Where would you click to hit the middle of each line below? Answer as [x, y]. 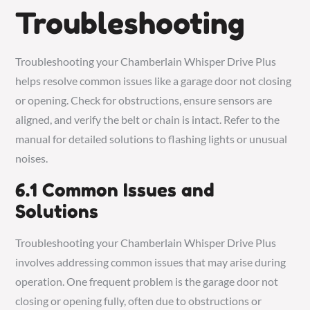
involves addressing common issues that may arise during [151, 262]
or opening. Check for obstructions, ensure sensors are [144, 100]
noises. [32, 158]
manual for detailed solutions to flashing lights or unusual [152, 138]
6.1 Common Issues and [115, 190]
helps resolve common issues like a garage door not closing [154, 80]
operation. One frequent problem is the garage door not [147, 281]
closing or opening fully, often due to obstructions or [139, 300]
